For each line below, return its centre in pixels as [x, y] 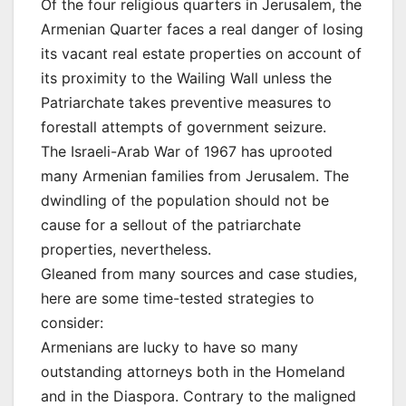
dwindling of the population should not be [185, 201]
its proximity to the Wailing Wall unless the [186, 78]
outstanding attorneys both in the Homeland [193, 372]
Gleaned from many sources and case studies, [199, 274]
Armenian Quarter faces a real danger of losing [202, 29]
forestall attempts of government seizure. [184, 127]
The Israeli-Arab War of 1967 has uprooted [187, 152]
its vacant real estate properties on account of [201, 54]
